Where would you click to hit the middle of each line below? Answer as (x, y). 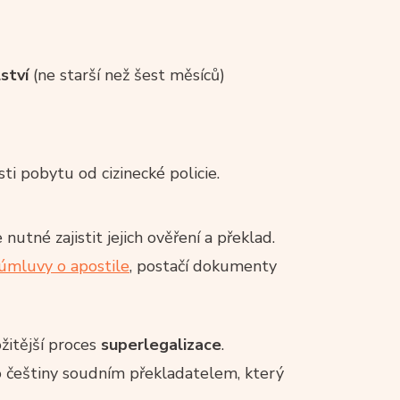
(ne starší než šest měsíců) (127, 75)
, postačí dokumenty (203, 266)
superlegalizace (161, 344)
